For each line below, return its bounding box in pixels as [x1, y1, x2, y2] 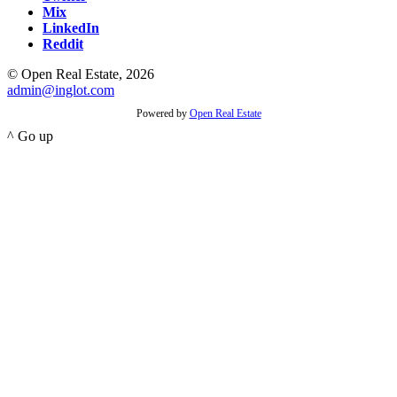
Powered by [136, 107, 190, 121]
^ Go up [7, 128, 53, 144]
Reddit [43, 36, 83, 52]
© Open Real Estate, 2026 [7, 66, 154, 82]
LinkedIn [43, 20, 99, 36]
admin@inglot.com [7, 82, 114, 98]
